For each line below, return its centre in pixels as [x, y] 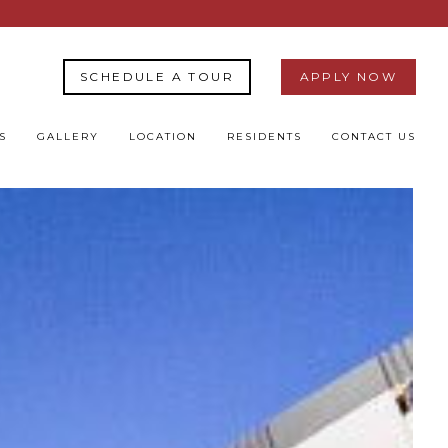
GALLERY [68, 136]
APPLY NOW [348, 76]
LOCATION [163, 136]
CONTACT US [374, 136]
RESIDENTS [264, 136]
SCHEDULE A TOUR [157, 76]
